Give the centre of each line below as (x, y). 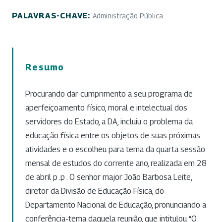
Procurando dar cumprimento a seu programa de (109, 94)
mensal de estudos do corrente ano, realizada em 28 (116, 163)
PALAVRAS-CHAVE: (52, 15)
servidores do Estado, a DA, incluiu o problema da (109, 121)
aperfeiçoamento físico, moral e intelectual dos (106, 108)
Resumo (45, 67)
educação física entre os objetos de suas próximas (113, 135)
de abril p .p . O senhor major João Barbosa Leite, (109, 177)
